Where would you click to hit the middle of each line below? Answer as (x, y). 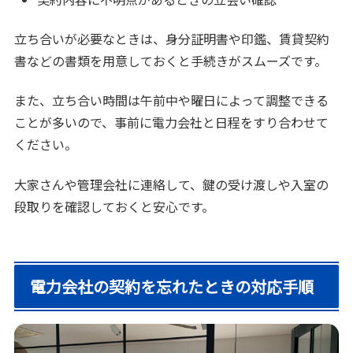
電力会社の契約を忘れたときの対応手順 (172, 286)
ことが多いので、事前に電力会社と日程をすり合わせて (172, 123)
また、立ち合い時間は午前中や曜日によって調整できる (172, 100)
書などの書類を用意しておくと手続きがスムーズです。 (171, 61)
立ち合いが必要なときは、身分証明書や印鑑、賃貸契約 (172, 39)
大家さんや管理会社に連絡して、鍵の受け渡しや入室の (172, 184)
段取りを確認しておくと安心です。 (115, 206)
